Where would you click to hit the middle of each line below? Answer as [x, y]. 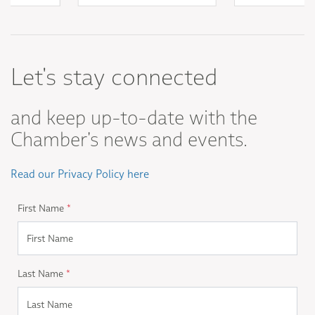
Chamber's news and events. [129, 135]
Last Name [42, 270]
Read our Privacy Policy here [80, 170]
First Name [42, 204]
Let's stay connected [117, 72]
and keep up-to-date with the [134, 113]
